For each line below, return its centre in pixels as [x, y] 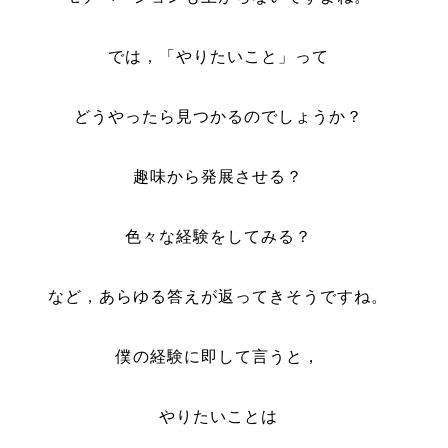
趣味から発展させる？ [218, 176]
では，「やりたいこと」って [218, 56]
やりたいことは [218, 416]
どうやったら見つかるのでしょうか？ [218, 116]
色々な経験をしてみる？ [218, 236]
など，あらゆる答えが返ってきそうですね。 [218, 296]
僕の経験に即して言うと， [218, 356]
